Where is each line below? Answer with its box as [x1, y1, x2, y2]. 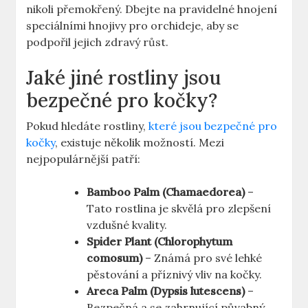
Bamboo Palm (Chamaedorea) [87, 185, 245, 199]
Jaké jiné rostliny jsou [26, 65, 221, 91]
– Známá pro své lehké [142, 251, 263, 265]
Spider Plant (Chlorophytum [87, 234, 233, 249]
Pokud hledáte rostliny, [26, 119, 149, 133]
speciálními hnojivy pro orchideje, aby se [26, 19, 239, 33]
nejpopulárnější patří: [26, 152, 141, 166]
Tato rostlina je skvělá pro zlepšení [87, 201, 272, 216]
